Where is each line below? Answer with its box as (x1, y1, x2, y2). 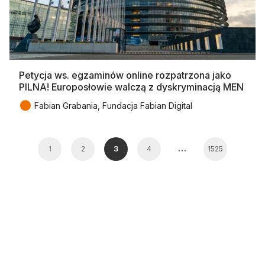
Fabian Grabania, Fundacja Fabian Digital (34, 101, 192, 111)
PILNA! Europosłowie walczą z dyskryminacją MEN (19, 81, 244, 93)
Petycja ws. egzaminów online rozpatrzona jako (19, 69, 231, 82)
